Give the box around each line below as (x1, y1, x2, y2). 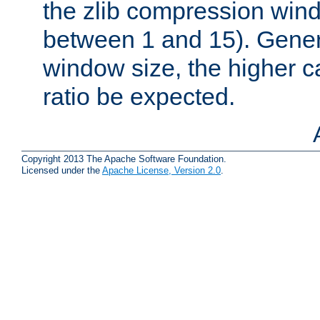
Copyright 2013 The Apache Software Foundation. (21, 153, 226, 164)
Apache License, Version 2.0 (102, 164, 221, 176)
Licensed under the (21, 164, 102, 176)
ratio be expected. (43, 83, 235, 111)
